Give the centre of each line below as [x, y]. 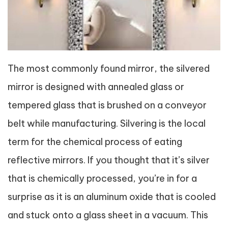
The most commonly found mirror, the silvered [109, 68]
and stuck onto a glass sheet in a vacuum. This [108, 215]
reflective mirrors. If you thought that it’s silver [109, 160]
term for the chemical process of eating [95, 141]
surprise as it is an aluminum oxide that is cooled [112, 196]
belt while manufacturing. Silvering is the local [107, 123]
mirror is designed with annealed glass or [96, 87]
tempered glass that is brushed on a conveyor [107, 105]
